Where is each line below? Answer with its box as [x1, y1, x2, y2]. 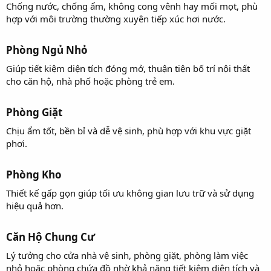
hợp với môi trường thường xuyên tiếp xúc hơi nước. [6, 12, 226, 25]
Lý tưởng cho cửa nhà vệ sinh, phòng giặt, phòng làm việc [6, 249, 248, 261]
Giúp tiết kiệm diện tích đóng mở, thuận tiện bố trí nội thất [6, 62, 250, 74]
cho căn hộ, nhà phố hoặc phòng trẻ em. [6, 74, 175, 87]
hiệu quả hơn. [6, 199, 64, 212]
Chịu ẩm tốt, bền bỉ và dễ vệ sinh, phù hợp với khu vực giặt [6, 124, 251, 137]
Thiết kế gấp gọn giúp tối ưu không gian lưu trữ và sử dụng [6, 186, 254, 199]
